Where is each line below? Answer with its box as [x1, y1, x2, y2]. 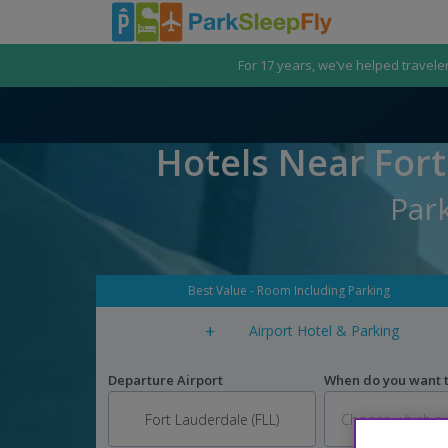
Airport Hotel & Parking [249, 321, 399, 340]
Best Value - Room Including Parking [188, 282, 390, 299]
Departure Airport [108, 371, 223, 389]
